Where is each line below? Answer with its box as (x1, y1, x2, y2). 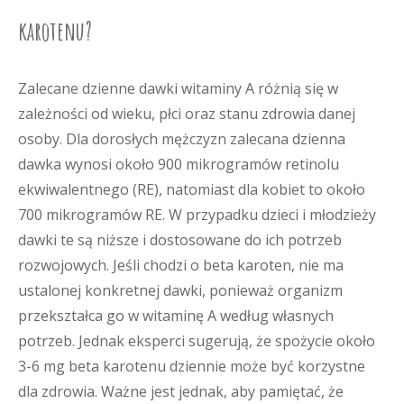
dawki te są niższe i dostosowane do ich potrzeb (18, 230, 342, 250)
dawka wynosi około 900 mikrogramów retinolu (18, 154, 339, 174)
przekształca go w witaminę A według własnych (18, 306, 334, 326)
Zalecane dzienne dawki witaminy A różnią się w (18, 78, 338, 98)
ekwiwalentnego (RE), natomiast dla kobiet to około (18, 179, 365, 199)
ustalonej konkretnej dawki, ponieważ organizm (18, 280, 343, 300)
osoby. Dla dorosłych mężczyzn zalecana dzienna (18, 129, 345, 149)
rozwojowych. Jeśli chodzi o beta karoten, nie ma (18, 255, 344, 275)
